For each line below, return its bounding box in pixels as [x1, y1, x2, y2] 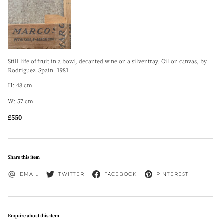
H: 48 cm [8, 82, 32, 90]
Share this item [8, 154, 40, 160]
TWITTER [58, 170, 84, 177]
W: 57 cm [8, 97, 33, 105]
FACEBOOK [104, 170, 137, 177]
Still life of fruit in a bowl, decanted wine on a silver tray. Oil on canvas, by [8, 57, 207, 65]
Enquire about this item [8, 212, 59, 219]
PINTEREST [156, 170, 189, 177]
